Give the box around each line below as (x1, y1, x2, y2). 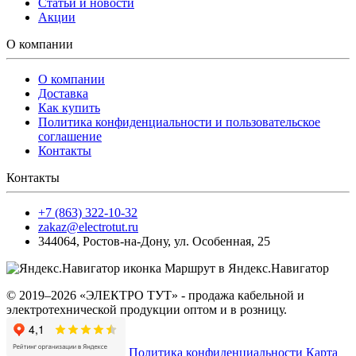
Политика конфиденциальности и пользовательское (38, 114, 320, 129)
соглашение (38, 129, 102, 143)
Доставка (38, 86, 88, 100)
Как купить (38, 100, 100, 114)
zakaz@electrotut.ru (38, 219, 138, 234)
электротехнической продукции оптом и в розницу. (6, 302, 287, 316)
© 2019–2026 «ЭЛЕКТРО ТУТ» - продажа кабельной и (6, 288, 304, 302)
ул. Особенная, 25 (174, 234, 270, 248)
